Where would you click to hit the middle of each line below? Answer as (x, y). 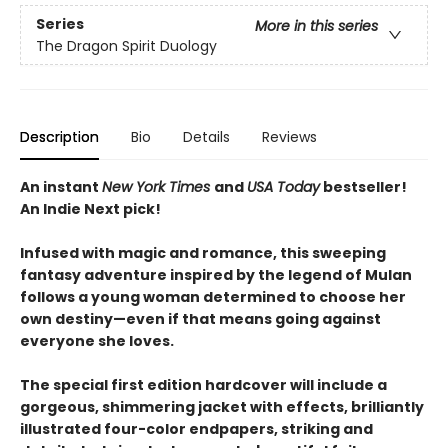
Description (59, 137)
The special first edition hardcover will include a (203, 385)
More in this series (316, 25)
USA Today (283, 187)
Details (206, 137)
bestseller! (363, 187)
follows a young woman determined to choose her (213, 297)
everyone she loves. (97, 341)
